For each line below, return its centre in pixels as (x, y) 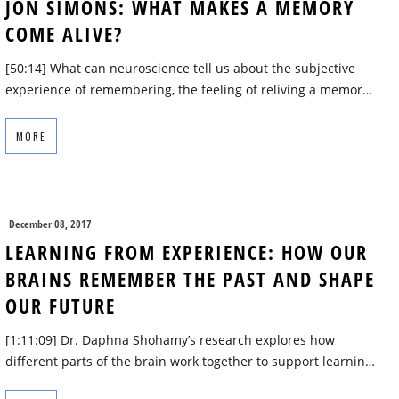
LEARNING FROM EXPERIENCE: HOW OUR (187, 252)
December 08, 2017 (50, 224)
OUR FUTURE (61, 306)
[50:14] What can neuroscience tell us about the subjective (180, 69)
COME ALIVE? (64, 34)
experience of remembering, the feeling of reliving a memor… (189, 90)
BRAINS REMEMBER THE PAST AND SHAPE (190, 279)
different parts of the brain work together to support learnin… (190, 362)
